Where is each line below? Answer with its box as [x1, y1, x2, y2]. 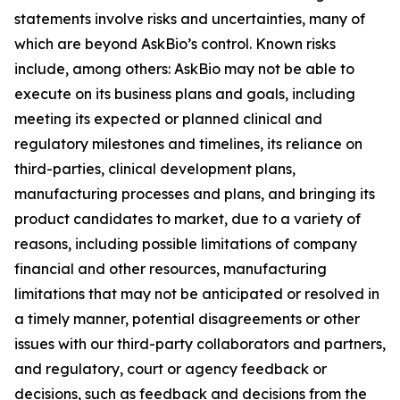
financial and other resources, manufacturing [14, 260, 327, 278]
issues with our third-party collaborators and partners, [14, 335, 386, 353]
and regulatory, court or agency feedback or [14, 360, 327, 378]
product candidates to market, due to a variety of [14, 210, 361, 228]
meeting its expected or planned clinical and [14, 110, 322, 128]
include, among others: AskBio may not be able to [14, 60, 354, 78]
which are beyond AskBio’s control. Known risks [14, 35, 336, 53]
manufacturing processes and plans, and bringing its [14, 185, 375, 203]
